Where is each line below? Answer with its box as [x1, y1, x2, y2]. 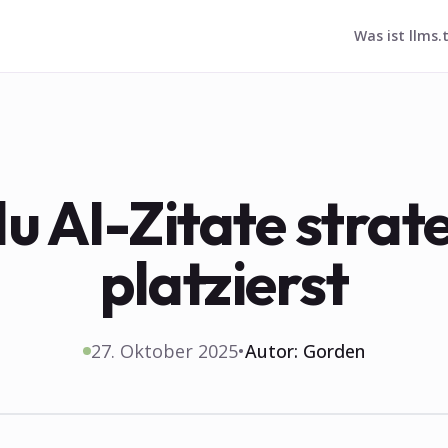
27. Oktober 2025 [91, 339, 238, 363]
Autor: [245, 339, 303, 363]
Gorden [303, 339, 365, 363]
